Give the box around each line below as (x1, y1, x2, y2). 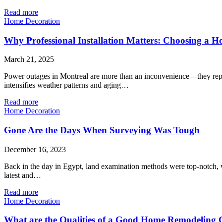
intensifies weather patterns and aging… (4, 81, 129, 90)
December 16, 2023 (4, 145, 66, 154)
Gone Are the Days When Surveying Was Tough (4, 124, 200, 135)
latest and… (4, 170, 41, 179)
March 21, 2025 (4, 55, 54, 64)
